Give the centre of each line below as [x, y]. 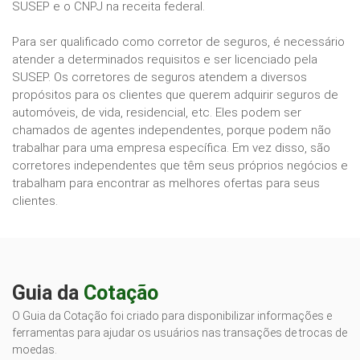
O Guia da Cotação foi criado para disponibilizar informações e [172, 316]
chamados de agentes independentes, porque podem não [172, 131]
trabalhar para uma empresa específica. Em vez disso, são [171, 148]
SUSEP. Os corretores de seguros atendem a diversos [160, 78]
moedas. [35, 350]
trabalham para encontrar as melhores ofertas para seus [166, 184]
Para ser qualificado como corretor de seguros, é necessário [178, 42]
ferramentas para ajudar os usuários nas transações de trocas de [180, 333]
